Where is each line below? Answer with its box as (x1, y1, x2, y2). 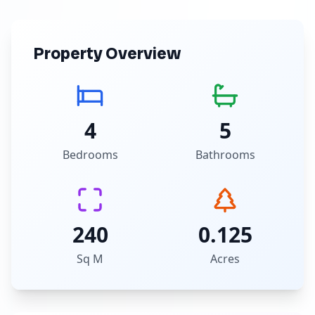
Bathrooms (195, 147, 255, 162)
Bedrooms (62, 147, 118, 162)
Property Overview (34, 42, 181, 64)
